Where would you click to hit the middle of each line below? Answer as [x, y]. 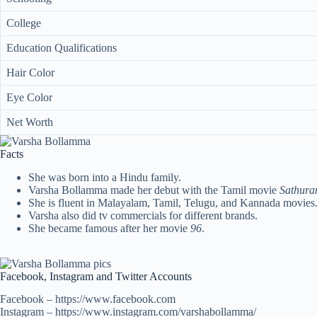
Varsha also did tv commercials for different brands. [143, 215]
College [24, 23]
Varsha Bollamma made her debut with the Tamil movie [154, 190]
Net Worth [30, 122]
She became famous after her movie [109, 228]
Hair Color [30, 72]
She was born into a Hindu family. [105, 177]
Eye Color [29, 97]
